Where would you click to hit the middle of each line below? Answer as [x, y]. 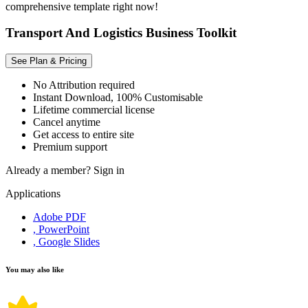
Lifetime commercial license [94, 110]
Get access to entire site [84, 135]
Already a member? [49, 170]
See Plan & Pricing [49, 61]
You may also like [35, 270]
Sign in [109, 170]
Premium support [70, 147]
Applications [33, 194]
